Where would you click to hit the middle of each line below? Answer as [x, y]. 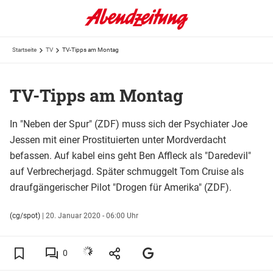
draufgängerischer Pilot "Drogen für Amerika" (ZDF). [121, 187]
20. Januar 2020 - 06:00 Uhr [92, 215]
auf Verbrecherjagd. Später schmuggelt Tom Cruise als [127, 171]
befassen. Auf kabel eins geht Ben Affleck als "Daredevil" [130, 155]
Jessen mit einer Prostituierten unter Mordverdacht [118, 140]
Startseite [24, 50]
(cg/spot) [25, 215]
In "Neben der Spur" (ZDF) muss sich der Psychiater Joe [129, 124]
